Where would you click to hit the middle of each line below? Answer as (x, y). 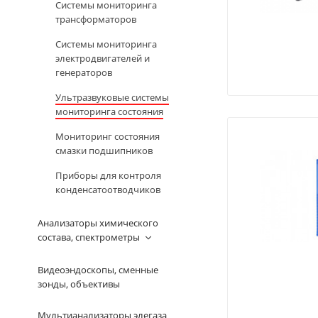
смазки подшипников (104, 150)
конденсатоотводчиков (108, 189)
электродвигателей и (102, 58)
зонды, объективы (78, 284)
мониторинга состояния (109, 111)
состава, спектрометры (88, 237)
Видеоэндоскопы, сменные (98, 269)
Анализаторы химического (98, 223)
